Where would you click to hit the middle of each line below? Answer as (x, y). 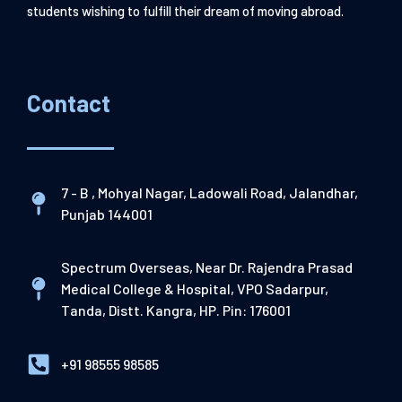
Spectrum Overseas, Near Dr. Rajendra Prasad (206, 267)
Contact (69, 102)
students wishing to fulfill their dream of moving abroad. (185, 10)
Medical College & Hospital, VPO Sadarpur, (194, 288)
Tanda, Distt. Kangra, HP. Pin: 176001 (175, 310)
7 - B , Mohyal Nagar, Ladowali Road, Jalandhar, (209, 192)
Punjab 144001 (106, 214)
